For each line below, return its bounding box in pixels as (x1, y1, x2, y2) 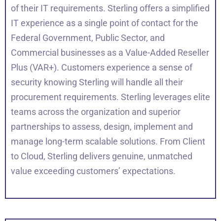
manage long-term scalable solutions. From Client (11, 136, 205, 147)
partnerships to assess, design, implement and (11, 121, 193, 132)
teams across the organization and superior (11, 106, 181, 117)
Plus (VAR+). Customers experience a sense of (11, 62, 192, 73)
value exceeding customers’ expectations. (11, 165, 176, 176)
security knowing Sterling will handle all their (11, 76, 183, 87)
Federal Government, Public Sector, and (11, 32, 165, 43)
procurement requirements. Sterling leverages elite (11, 91, 210, 102)
